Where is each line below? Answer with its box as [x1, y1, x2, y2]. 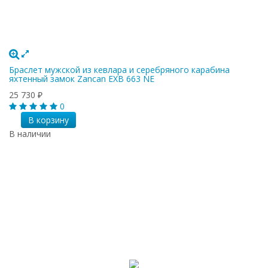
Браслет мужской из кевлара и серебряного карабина [9, 63, 230, 75]
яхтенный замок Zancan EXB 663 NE [9, 72, 154, 84]
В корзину [28, 114, 69, 126]
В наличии [9, 127, 51, 139]
